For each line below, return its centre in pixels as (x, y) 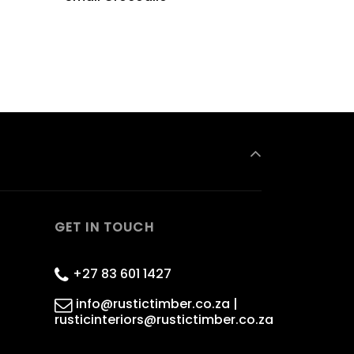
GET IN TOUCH (104, 227)
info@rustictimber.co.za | (156, 304)
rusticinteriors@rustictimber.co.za (164, 319)
